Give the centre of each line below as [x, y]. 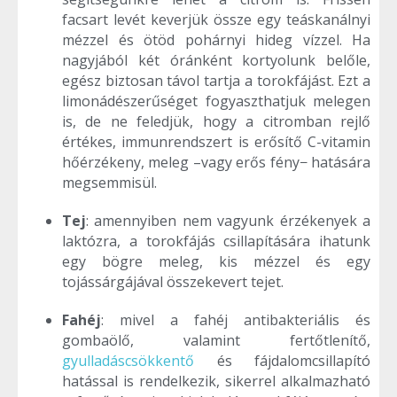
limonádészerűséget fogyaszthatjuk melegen [216, 101]
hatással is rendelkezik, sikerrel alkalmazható [216, 381]
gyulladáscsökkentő [128, 360]
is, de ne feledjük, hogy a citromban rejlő [216, 121]
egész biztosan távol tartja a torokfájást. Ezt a [216, 80]
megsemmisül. [109, 182]
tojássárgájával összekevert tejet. [173, 281]
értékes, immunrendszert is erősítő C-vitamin [216, 141]
